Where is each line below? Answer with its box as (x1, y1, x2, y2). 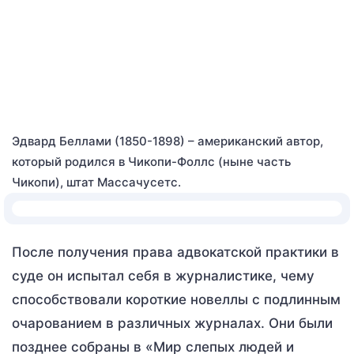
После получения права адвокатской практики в (12, 244, 339, 260)
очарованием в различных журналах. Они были (12, 315, 333, 331)
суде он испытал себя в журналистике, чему (12, 268, 314, 284)
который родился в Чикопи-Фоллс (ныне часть (12, 154, 291, 169)
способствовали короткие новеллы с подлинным (12, 292, 341, 307)
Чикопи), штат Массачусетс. (12, 175, 181, 190)
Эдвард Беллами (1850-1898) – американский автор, (12, 134, 323, 149)
